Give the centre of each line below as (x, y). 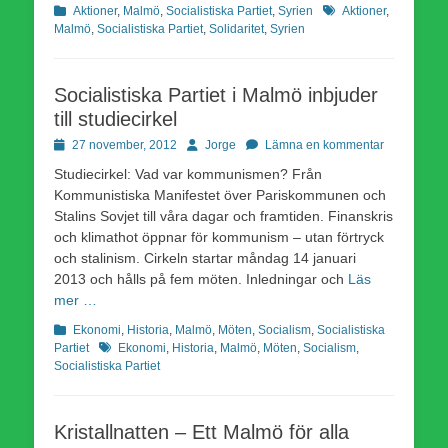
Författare (212, 143)
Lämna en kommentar (324, 144)
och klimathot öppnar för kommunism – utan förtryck (219, 236)
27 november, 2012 (124, 144)
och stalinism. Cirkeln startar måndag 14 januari (205, 257)
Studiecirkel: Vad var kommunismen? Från (188, 173)
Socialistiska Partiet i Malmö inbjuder (216, 94)
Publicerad (82, 143)
